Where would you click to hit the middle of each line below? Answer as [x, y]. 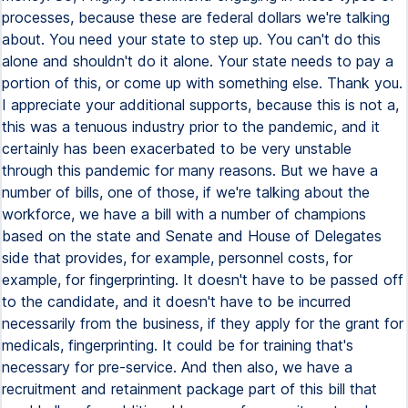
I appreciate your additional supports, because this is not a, [200, 105]
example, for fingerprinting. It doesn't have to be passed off [203, 280]
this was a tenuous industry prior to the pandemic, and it [191, 127]
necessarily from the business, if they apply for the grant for [203, 323]
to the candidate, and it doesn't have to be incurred [177, 301]
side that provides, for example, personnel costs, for [177, 258]
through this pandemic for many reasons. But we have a [190, 170]
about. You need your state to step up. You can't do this [191, 39]
